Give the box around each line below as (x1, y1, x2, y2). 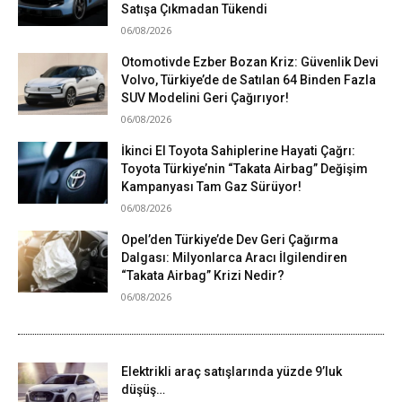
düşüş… (121, 382, 165, 398)
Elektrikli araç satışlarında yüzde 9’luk (121, 364, 342, 380)
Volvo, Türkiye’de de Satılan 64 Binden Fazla (121, 73, 376, 88)
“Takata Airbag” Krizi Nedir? (121, 268, 284, 284)
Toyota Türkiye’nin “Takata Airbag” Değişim (121, 162, 368, 177)
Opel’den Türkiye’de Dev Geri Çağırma (121, 232, 338, 248)
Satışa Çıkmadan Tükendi (121, 2, 267, 17)
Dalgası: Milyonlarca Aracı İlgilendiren (121, 250, 347, 266)
